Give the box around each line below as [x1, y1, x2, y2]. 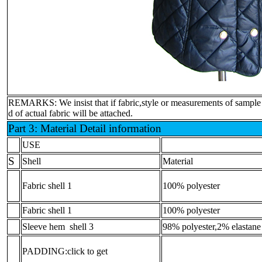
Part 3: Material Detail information [8, 122, 161, 135]
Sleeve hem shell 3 [22, 221, 94, 232]
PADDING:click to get [22, 246, 108, 256]
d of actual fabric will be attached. [8, 108, 133, 118]
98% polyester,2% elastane [163, 221, 261, 232]
